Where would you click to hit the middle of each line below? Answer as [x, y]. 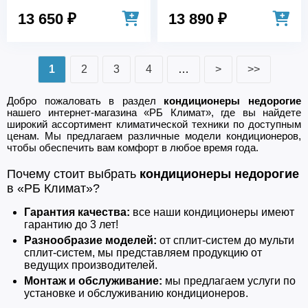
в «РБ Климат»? [53, 189]
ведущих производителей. [91, 265]
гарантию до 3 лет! [71, 225]
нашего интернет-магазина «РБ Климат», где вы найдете [154, 113]
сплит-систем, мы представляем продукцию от [143, 253]
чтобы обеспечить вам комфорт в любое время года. [133, 148]
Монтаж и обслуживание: [93, 281]
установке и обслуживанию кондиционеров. [136, 294]
